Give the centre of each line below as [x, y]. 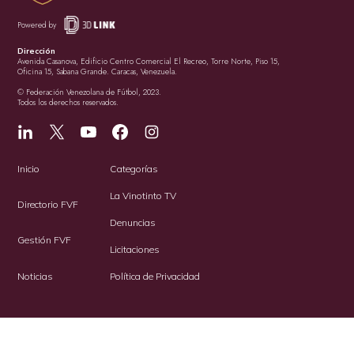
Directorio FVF [48, 204]
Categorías [134, 168]
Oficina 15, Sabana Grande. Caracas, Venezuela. [98, 71]
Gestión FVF [45, 240]
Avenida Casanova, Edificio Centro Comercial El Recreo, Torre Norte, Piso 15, [149, 61]
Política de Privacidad [155, 276]
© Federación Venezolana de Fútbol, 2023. [90, 92]
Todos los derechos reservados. [68, 102]
